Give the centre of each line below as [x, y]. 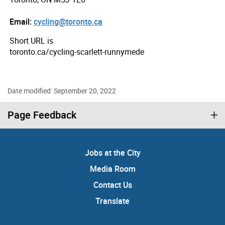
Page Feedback [42, 115]
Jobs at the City [113, 153]
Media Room [113, 169]
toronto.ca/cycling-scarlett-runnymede [77, 52]
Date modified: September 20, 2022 [62, 91]
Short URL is [31, 41]
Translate [113, 201]
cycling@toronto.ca [68, 22]
